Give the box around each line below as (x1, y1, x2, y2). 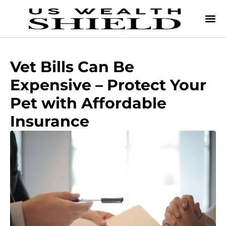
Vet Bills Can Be (10, 58, 134, 76)
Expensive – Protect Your (10, 76, 206, 94)
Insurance (10, 112, 89, 131)
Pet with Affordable (10, 94, 166, 112)
